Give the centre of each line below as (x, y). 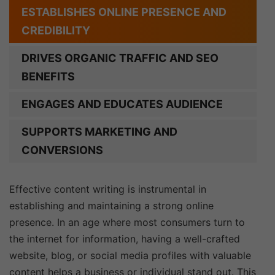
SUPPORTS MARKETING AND (99, 132)
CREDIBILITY (56, 30)
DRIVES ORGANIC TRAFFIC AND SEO (120, 58)
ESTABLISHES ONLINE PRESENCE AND (124, 12)
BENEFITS (48, 76)
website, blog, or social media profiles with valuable (130, 255)
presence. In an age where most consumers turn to (127, 222)
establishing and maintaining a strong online (111, 206)
